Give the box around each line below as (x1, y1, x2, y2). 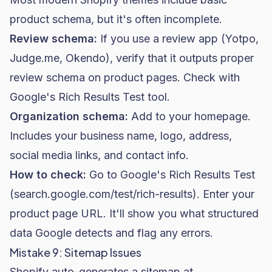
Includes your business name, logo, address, (10, 129, 232, 142)
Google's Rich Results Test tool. (10, 90, 170, 103)
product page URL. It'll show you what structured (10, 207, 259, 220)
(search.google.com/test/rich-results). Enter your (10, 188, 254, 200)
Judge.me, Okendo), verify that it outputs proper (10, 52, 254, 64)
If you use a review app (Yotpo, (97, 32, 259, 45)
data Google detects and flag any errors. (10, 226, 213, 239)
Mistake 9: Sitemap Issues (10, 245, 141, 259)
